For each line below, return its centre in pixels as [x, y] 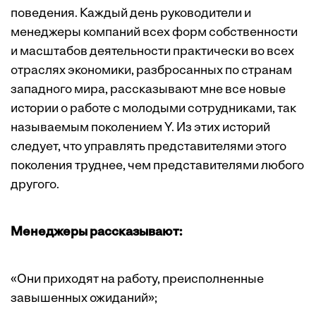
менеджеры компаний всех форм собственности [154, 33]
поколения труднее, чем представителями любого [157, 166]
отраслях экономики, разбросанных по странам [151, 71]
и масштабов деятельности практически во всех [152, 52]
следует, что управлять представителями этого [148, 147]
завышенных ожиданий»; [84, 299]
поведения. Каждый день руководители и [131, 14]
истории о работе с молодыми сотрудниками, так [153, 109]
